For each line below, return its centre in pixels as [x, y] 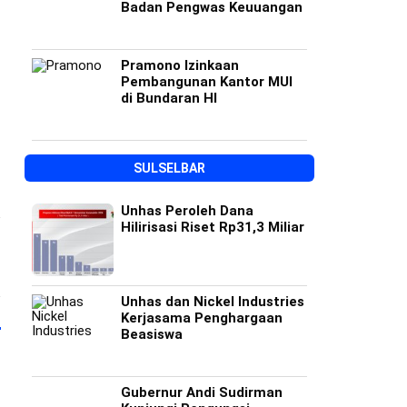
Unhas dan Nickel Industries [212, 302]
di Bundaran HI [169, 98]
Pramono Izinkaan [179, 65]
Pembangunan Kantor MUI [206, 82]
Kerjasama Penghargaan [201, 318]
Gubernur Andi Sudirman [201, 392]
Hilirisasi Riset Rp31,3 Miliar [212, 227]
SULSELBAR [169, 168]
